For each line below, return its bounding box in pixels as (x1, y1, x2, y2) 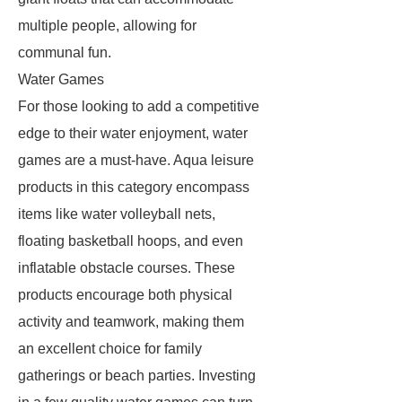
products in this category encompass (18, 179, 249, 195)
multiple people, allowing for (18, 18, 197, 33)
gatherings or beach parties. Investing (18, 368, 256, 383)
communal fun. (18, 45, 111, 60)
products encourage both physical (18, 287, 232, 302)
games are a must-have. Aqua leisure (18, 153, 254, 168)
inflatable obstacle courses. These (18, 260, 235, 275)
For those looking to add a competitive (18, 99, 259, 114)
